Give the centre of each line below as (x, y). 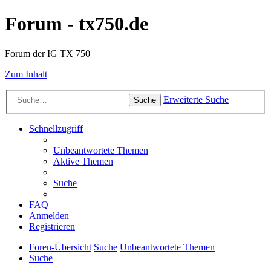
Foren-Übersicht (60, 247)
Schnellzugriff (56, 129)
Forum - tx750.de (77, 24)
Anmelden (49, 216)
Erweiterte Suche (196, 100)
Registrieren (52, 227)
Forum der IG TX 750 (47, 53)
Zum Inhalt (26, 74)
